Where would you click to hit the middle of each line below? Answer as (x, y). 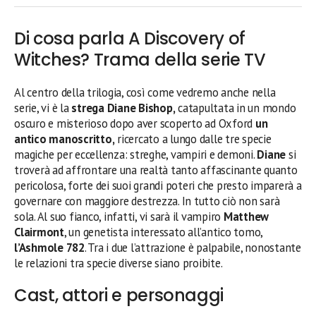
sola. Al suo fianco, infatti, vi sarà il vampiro (119, 217)
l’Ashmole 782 (49, 248)
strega (88, 108)
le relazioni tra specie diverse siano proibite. (119, 263)
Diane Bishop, (141, 108)
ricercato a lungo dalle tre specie (193, 139)
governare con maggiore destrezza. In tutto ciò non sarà (147, 201)
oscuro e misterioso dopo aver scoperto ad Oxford (135, 124)
